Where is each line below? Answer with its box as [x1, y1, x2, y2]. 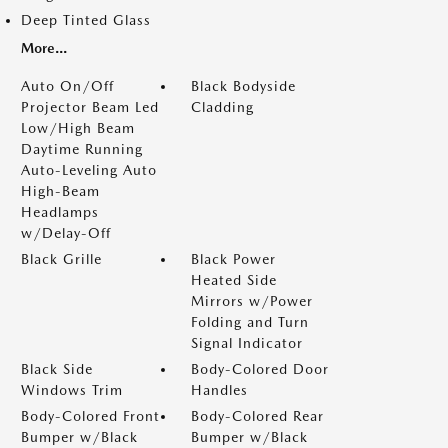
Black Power [191, 251, 276, 267]
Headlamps [21, 204, 99, 220]
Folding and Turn [191, 314, 309, 330]
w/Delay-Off [21, 225, 111, 241]
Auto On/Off [21, 78, 114, 94]
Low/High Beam [21, 120, 135, 136]
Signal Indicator [191, 335, 303, 351]
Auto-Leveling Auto [21, 162, 157, 178]
